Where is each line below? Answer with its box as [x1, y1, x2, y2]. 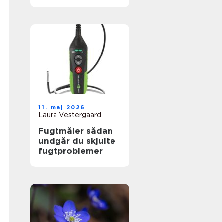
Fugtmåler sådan [38, 126, 86, 136]
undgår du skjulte [38, 136, 115, 146]
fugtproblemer [38, 146, 103, 156]
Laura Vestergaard [38, 111, 101, 119]
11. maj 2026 [38, 104, 86, 111]
